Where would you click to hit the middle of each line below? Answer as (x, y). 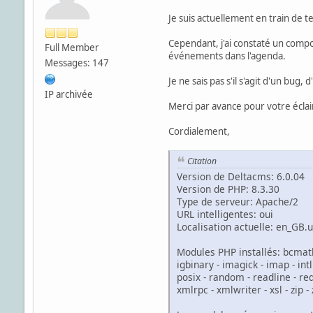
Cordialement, (199, 131)
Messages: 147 (77, 63)
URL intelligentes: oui (225, 214)
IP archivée (68, 94)
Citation (202, 161)
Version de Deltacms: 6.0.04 (240, 177)
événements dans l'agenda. (227, 56)
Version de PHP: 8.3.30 (228, 189)
